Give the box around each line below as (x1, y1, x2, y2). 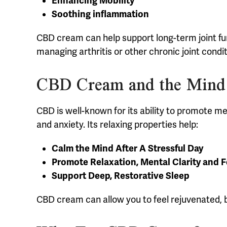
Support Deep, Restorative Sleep (52, 170, 190, 182)
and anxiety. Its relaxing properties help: (36, 119, 198, 131)
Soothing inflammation (52, 9, 149, 20)
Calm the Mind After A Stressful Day (52, 143, 203, 155)
